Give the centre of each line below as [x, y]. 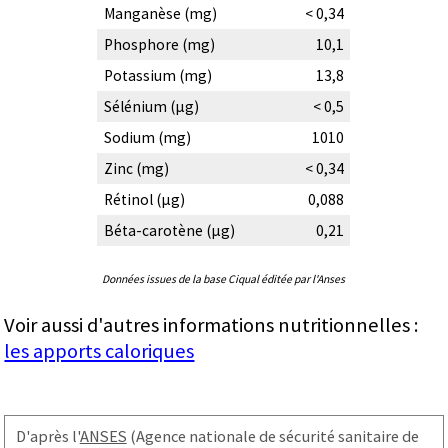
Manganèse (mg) [160, 13]
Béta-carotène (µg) [169, 230]
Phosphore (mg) [159, 44]
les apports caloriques [99, 350]
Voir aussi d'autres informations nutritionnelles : [211, 324]
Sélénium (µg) [151, 106]
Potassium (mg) [157, 75]
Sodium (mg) [147, 137]
